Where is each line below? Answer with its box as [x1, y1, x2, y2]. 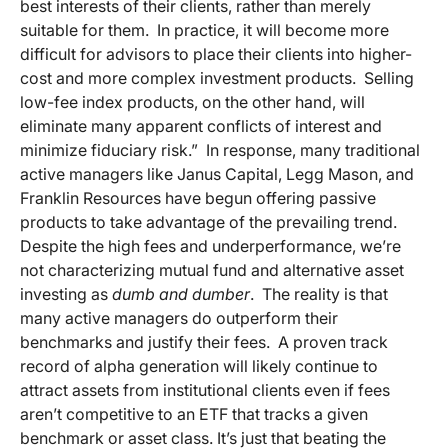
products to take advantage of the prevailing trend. [20, 211, 397, 232]
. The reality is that [250, 283, 388, 304]
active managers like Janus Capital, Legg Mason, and [20, 163, 414, 184]
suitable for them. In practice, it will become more [20, 19, 389, 40]
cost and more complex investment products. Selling [20, 67, 414, 88]
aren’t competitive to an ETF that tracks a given [20, 403, 368, 424]
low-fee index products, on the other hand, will [20, 91, 365, 112]
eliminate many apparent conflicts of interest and [20, 115, 382, 136]
